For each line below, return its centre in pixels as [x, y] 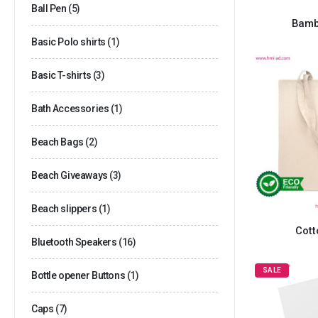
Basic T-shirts [61, 75]
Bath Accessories [70, 108]
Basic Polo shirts [68, 42]
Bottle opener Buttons [78, 275]
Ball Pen [49, 8]
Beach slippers [64, 208]
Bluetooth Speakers [74, 242]
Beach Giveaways [70, 175]
